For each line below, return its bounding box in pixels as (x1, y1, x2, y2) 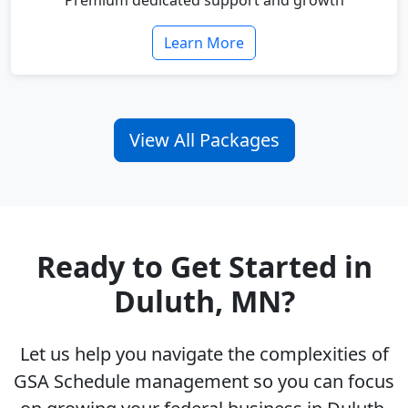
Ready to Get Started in (36, 247, 372, 287)
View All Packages (128, 127, 280, 153)
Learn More (164, 33, 244, 54)
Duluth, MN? (113, 281, 295, 321)
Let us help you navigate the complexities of (19, 342, 389, 367)
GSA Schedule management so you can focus (14, 369, 394, 394)
